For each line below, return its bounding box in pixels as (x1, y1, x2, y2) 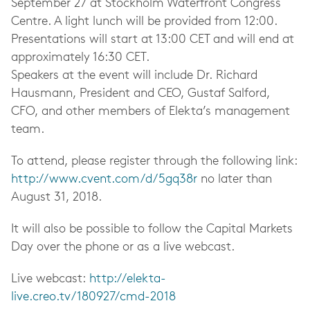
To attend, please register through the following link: (11, 155, 298, 168)
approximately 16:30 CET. (11, 51, 149, 64)
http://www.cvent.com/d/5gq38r (11, 173, 197, 186)
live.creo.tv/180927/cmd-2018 (11, 291, 176, 304)
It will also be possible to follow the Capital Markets (11, 223, 293, 236)
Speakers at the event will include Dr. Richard (11, 69, 257, 82)
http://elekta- (89, 273, 166, 286)
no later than (197, 173, 272, 186)
